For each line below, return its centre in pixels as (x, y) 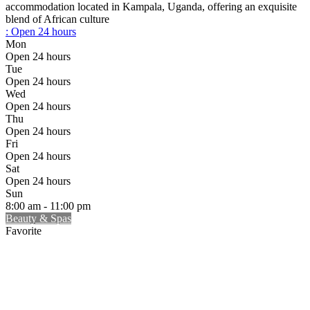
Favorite (24, 231)
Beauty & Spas (38, 219)
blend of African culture (57, 19)
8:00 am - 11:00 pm (48, 206)
